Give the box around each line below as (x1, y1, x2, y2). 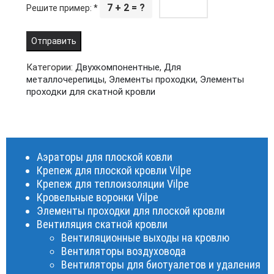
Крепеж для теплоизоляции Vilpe (37, 177, 189, 190)
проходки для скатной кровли (26, 86, 155, 97)
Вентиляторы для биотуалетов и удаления (61, 258, 261, 271)
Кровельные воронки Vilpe (37, 191, 158, 204)
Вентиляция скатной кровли (37, 218, 168, 231)
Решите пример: (26, 3, 94, 13)
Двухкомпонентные (75, 62, 160, 73)
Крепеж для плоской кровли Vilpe (37, 164, 191, 177)
